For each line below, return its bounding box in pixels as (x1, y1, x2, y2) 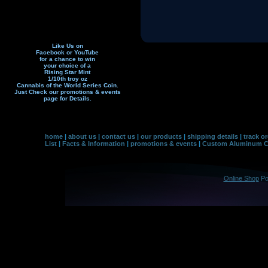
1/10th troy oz (47, 75, 87, 82)
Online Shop (223, 175, 259, 182)
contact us (102, 133, 135, 140)
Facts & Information (62, 140, 125, 147)
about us (68, 133, 96, 140)
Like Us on (51, 42, 83, 49)
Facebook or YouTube (36, 49, 99, 56)
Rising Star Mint (44, 69, 90, 75)
